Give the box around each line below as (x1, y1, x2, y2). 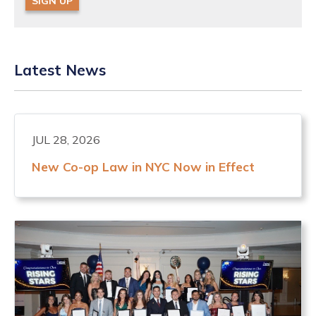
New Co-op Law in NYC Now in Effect (32, 158, 255, 174)
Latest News (14, 60, 106, 79)
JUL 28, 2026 (32, 132, 100, 147)
